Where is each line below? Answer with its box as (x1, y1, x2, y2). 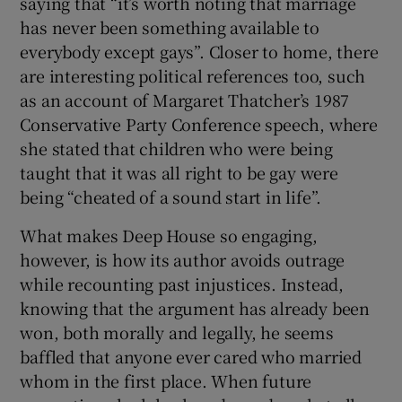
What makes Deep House (20, 223, 216, 247)
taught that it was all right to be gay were (20, 160, 338, 184)
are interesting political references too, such (20, 63, 366, 87)
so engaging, (220, 223, 318, 247)
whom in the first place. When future (20, 368, 312, 392)
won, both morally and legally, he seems (20, 319, 334, 344)
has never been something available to (20, 14, 320, 39)
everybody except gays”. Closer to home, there (20, 39, 379, 63)
